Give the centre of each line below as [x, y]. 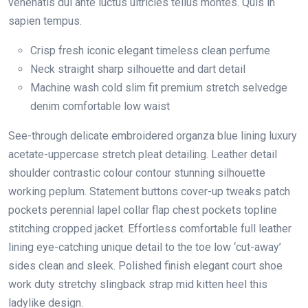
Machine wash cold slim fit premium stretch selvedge [159, 87]
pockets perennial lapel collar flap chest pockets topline [143, 210]
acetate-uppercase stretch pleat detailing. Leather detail [143, 154]
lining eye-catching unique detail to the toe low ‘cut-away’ [145, 247]
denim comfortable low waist [100, 106]
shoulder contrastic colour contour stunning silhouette [137, 173]
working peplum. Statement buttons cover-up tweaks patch [149, 191]
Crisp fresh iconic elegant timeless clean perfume [150, 50]
